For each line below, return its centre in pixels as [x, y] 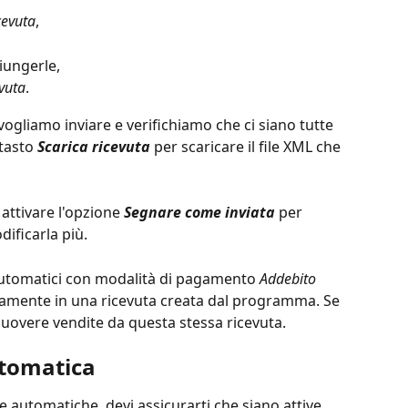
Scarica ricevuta [96, 146]
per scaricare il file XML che [249, 146]
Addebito [288, 278]
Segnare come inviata [199, 213]
